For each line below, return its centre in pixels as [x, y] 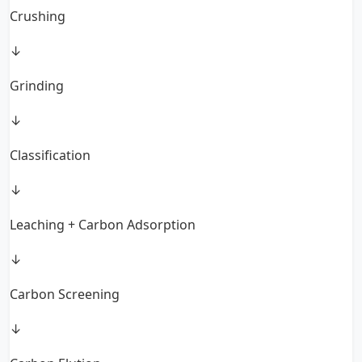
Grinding [37, 86]
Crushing [38, 17]
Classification [50, 156]
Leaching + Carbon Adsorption [103, 225]
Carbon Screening [65, 295]
